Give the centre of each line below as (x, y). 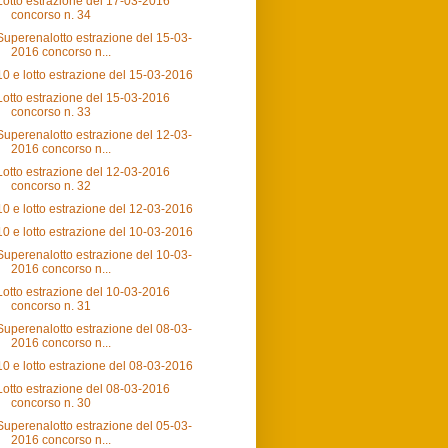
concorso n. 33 (50, 112)
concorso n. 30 (50, 403)
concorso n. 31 (50, 306)
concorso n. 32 (50, 186)
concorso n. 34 (50, 15)
